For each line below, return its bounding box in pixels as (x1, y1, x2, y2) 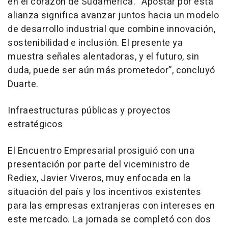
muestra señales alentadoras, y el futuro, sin (8, 49, 199, 64)
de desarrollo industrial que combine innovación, (8, 22, 215, 36)
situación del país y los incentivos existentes (8, 185, 201, 199)
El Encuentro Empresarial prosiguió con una (8, 144, 194, 158)
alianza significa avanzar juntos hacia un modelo (8, 8, 219, 22)
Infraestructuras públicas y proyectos (8, 103, 171, 118)
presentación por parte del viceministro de (8, 157, 190, 172)
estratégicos (8, 117, 63, 131)
